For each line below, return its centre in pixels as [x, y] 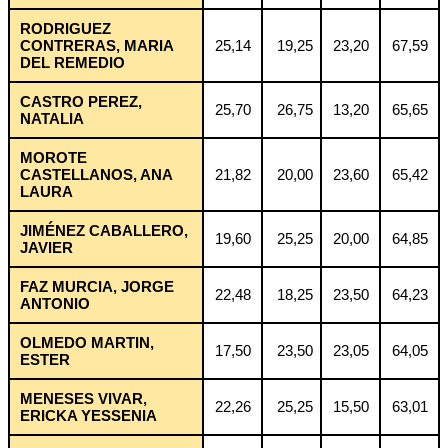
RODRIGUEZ [65, 28]
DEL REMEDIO [72, 62]
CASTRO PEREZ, [81, 101]
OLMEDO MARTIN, [87, 342]
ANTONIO [55, 303]
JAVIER [46, 247]
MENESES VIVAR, [83, 398]
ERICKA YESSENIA [88, 415]
